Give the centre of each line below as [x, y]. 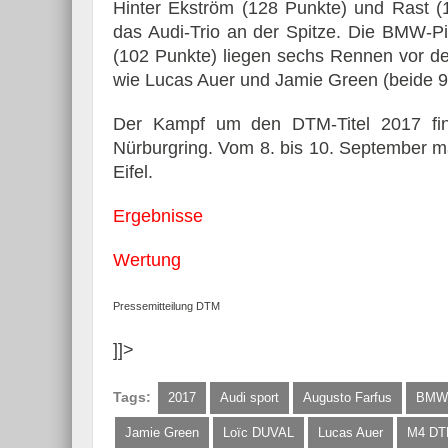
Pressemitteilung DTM [166, 306]
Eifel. [133, 172]
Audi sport [249, 398]
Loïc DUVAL [258, 433]
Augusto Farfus [347, 398]
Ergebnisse [158, 216]
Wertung [147, 260]
